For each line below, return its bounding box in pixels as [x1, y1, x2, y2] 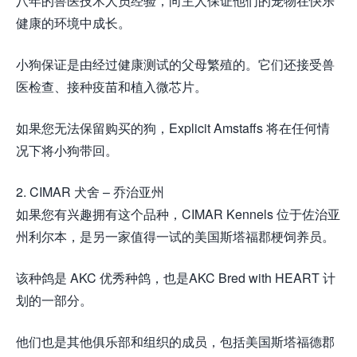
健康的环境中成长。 [16, 14, 131, 33]
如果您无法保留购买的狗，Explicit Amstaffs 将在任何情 [16, 119, 330, 138]
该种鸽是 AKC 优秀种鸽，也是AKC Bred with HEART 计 [16, 269, 335, 288]
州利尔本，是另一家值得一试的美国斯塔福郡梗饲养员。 [16, 227, 335, 246]
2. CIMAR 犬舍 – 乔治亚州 [16, 182, 164, 202]
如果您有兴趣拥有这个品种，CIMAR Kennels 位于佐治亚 [16, 205, 340, 224]
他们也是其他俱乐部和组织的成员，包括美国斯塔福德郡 [16, 332, 335, 351]
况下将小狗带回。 [16, 141, 118, 160]
